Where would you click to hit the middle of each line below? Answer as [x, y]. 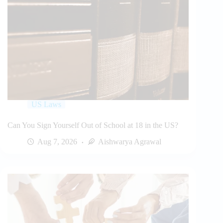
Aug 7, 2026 [57, 142]
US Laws [46, 105]
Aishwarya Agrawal [130, 142]
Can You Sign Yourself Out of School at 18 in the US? [93, 125]
